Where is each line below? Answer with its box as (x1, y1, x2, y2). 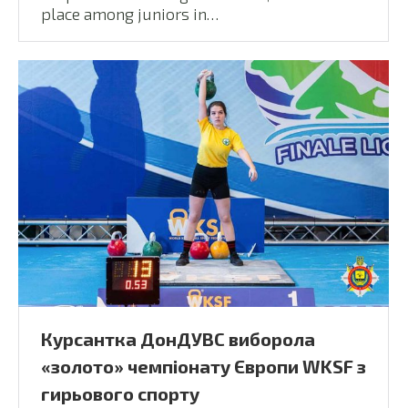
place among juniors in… (41, 3, 219, 24)
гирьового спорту (41, 382, 199, 404)
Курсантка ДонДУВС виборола (41, 327, 315, 350)
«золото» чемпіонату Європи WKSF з (41, 354, 366, 377)
